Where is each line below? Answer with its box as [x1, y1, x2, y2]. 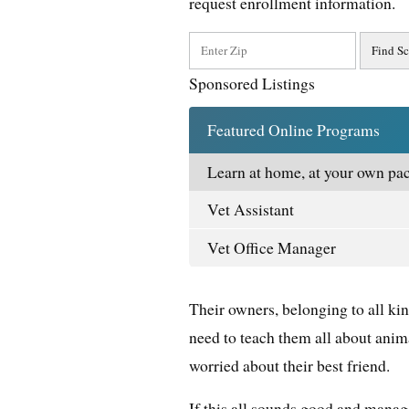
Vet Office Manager [207, 236, 336, 258]
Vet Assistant [207, 197, 294, 220]
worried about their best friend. [189, 353, 390, 376]
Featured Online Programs [207, 118, 380, 141]
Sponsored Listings [189, 71, 315, 94]
